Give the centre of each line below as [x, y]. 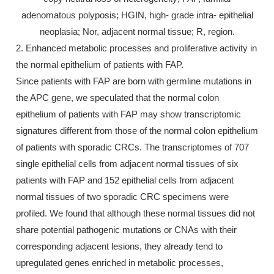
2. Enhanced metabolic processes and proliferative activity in [136, 48]
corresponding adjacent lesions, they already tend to [119, 246]
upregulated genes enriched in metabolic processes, [120, 263]
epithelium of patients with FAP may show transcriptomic [128, 114]
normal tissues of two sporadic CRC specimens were [122, 197]
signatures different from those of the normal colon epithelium [137, 131]
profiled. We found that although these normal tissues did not [135, 213]
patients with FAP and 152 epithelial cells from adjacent [125, 180]
